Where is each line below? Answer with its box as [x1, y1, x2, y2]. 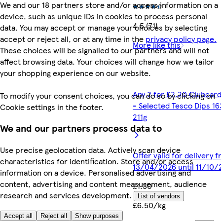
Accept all [4, 212, 33, 220]
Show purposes [75, 212, 119, 220]
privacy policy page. [146, 33, 217, 44]
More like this [133, 38, 181, 50]
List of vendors [138, 192, 180, 200]
